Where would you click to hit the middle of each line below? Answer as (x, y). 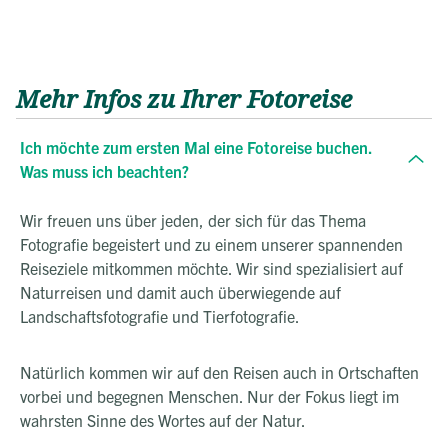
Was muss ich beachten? (104, 170)
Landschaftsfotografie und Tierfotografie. (163, 315)
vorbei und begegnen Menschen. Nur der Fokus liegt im (209, 395)
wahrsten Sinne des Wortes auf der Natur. (164, 419)
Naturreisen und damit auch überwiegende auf (180, 291)
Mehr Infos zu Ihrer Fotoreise (184, 99)
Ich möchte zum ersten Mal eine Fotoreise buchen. (196, 146)
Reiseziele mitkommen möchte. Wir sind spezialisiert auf (211, 267)
